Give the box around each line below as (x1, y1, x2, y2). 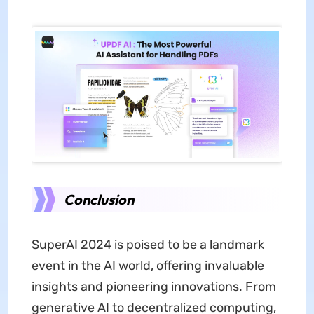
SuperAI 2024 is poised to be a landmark (31, 237, 264, 253)
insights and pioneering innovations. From (31, 279, 276, 295)
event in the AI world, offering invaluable (31, 258, 264, 274)
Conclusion (63, 191, 134, 209)
